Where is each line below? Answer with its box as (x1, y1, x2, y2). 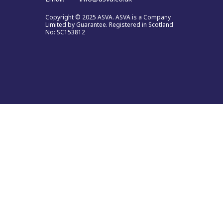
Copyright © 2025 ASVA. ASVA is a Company (45, 12, 171, 21)
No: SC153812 (45, 27, 85, 36)
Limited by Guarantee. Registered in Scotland (45, 20, 173, 29)
